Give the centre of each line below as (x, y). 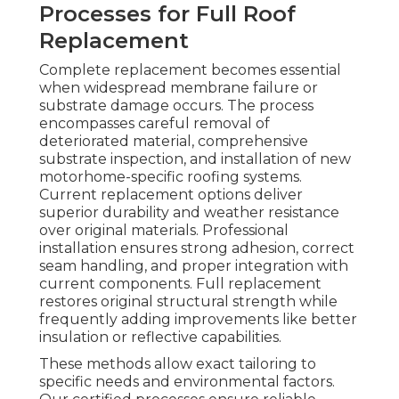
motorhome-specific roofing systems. (171, 177)
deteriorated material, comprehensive (174, 142)
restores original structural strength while (188, 302)
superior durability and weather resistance (189, 213)
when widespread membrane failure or (179, 88)
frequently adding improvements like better (198, 320)
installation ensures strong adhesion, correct (197, 248)
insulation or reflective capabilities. (160, 338)
